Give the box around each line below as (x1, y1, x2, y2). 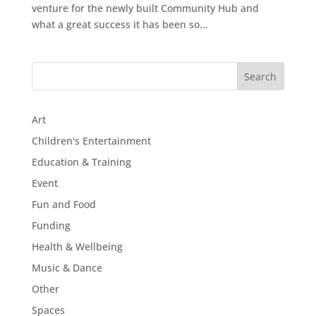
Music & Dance (31, 260, 102, 274)
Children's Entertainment (31, 133, 151, 147)
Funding (31, 218, 71, 232)
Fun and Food (31, 197, 96, 211)
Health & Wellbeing (31, 239, 123, 253)
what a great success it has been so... (31, 17, 208, 31)
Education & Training (31, 154, 131, 169)
